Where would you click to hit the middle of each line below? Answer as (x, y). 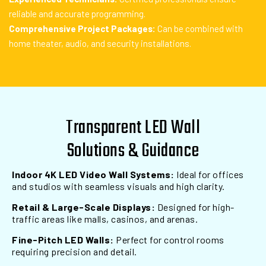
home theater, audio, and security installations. (100, 43)
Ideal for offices (209, 174)
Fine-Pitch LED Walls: (63, 240)
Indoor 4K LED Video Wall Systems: (93, 174)
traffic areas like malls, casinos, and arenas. (105, 219)
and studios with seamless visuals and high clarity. (118, 186)
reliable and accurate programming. (77, 14)
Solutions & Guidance (133, 151)
